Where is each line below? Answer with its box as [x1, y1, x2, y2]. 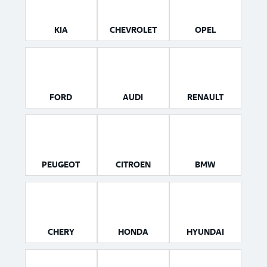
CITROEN [115, 160, 151, 170]
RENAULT [187, 92, 223, 103]
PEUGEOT [42, 160, 80, 170]
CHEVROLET [109, 25, 157, 35]
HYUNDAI [186, 227, 224, 237]
